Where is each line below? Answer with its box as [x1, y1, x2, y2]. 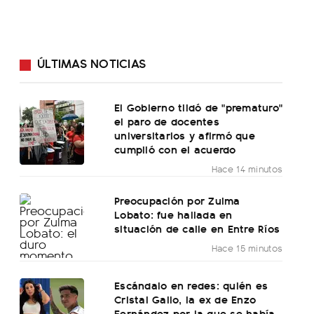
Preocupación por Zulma [114, 191, 240, 208]
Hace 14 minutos [211, 161, 283, 175]
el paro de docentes [114, 112, 219, 129]
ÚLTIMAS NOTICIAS [37, 53, 146, 71]
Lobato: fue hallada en [114, 205, 233, 222]
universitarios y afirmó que [114, 126, 255, 143]
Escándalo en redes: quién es [114, 276, 268, 293]
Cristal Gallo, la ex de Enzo [114, 290, 257, 307]
